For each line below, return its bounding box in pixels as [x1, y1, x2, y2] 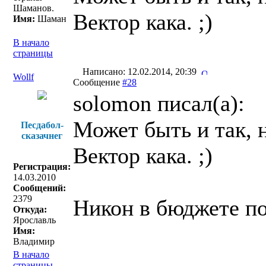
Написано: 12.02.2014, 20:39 [80, 66, 201, 77]
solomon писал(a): [73, 91, 245, 116]
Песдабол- [20, 120, 64, 130]
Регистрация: [13, 161, 71, 172]
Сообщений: [13, 183, 66, 193]
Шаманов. [13, 3, 54, 13]
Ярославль [13, 215, 56, 225]
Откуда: [13, 204, 47, 214]
